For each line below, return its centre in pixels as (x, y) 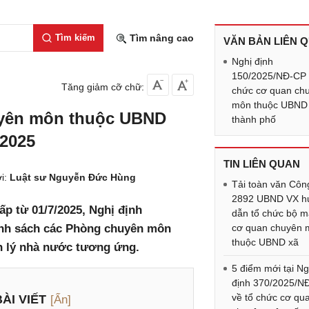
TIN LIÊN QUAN (262, 164)
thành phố (254, 119)
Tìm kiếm (75, 38)
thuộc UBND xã (266, 242)
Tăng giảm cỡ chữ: (103, 87)
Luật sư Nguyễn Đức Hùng (73, 177)
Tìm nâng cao (160, 38)
